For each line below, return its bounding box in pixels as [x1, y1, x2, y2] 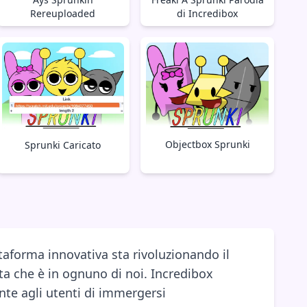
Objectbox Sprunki [164, 137, 250, 151]
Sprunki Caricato [25, 138, 101, 152]
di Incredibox [177, 6, 238, 20]
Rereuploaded [30, 6, 96, 20]
